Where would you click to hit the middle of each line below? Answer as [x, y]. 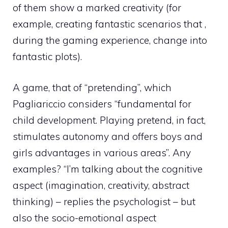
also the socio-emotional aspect [84, 218]
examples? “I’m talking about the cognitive [108, 169]
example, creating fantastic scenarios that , [109, 24]
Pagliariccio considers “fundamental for [102, 104]
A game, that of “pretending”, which [92, 87]
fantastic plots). [47, 57]
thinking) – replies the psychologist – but [104, 201]
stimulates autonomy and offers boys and [108, 136]
